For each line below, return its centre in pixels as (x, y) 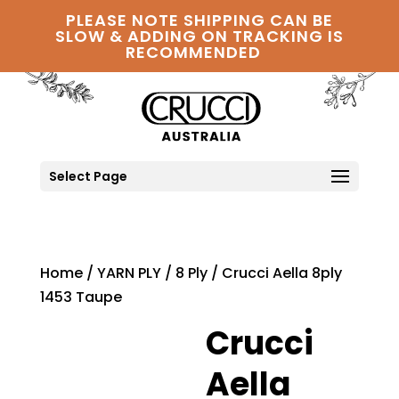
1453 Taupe (81, 297)
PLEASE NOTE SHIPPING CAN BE (199, 20)
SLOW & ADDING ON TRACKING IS (199, 36)
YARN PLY (129, 273)
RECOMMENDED (194, 52)
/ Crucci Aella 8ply (274, 273)
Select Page (88, 176)
